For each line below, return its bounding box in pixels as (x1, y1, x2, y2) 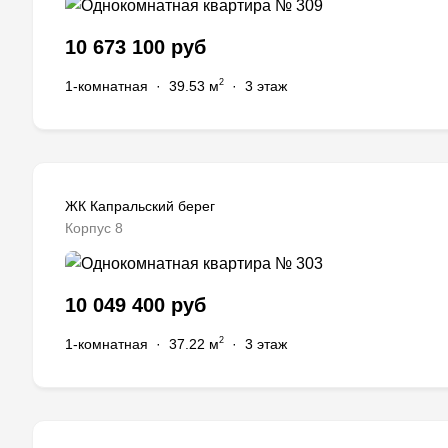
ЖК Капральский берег (65, 198, 215, 215)
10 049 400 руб (65, 294, 206, 317)
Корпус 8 (65, 220, 123, 237)
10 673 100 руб (65, 36, 206, 59)
